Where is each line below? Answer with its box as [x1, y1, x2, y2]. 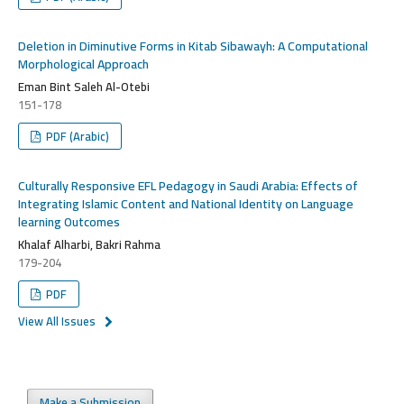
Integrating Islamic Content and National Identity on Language [17, 191, 353, 216]
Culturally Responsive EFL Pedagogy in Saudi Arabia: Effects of [17, 173, 358, 197]
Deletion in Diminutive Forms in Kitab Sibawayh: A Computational [17, 33, 368, 58]
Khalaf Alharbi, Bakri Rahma [17, 233, 161, 255]
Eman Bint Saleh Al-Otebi [17, 75, 150, 97]
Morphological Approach [17, 51, 149, 76]
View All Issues [17, 309, 96, 332]
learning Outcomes [17, 209, 120, 234]
